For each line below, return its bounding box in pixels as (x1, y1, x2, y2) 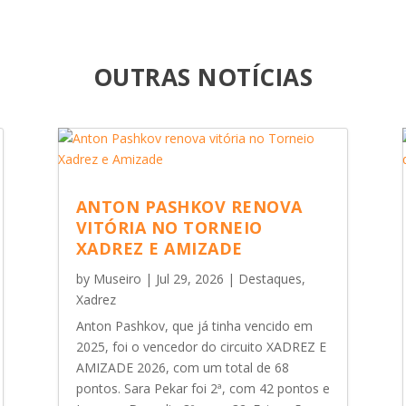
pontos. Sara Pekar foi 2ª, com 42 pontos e (75, 380, 330, 398)
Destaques (237, 270, 302, 288)
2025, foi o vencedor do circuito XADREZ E (75, 338, 326, 356)
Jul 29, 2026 (155, 270, 224, 288)
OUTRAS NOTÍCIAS (92, 60, 314, 93)
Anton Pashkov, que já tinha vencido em (75, 317, 313, 335)
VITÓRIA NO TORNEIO (75, 217, 263, 239)
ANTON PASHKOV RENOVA (75, 196, 303, 218)
